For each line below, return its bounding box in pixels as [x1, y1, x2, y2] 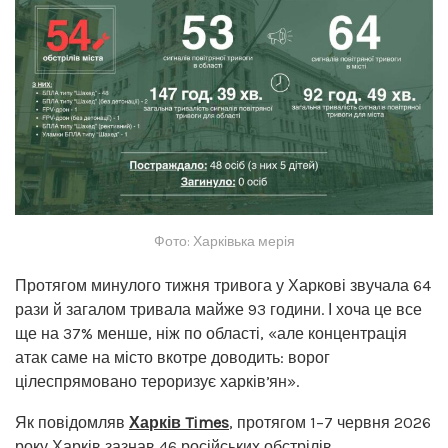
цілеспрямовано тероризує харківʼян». [15, 371, 299, 391]
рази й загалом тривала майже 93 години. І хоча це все [15, 299, 422, 319]
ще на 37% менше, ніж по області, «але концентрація [15, 323, 407, 343]
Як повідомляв [15, 412, 129, 432]
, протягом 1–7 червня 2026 [229, 412, 431, 432]
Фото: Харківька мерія [153, 232, 295, 250]
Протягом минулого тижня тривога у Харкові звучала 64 [15, 275, 431, 295]
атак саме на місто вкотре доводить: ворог [15, 347, 330, 367]
